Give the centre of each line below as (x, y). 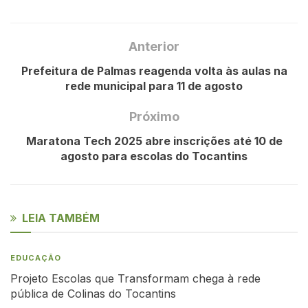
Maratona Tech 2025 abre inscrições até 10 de (154, 141)
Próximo (154, 116)
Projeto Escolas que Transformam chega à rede (135, 278)
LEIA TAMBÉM (61, 218)
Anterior (154, 46)
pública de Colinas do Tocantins (93, 293)
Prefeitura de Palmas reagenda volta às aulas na (154, 70)
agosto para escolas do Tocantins (154, 156)
